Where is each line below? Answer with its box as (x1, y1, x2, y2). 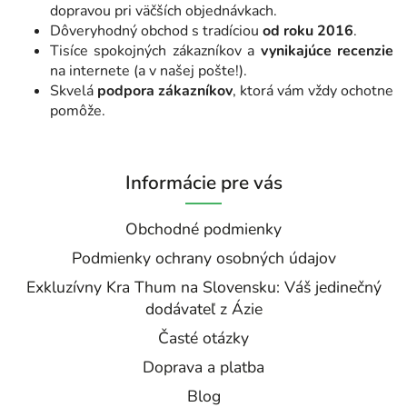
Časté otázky (158, 326, 249, 349)
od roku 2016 (263, 20, 353, 41)
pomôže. (50, 100, 105, 121)
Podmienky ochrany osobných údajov (71, 246, 336, 269)
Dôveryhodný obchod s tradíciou (50, 20, 263, 41)
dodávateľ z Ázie (144, 297, 263, 320)
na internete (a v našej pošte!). (50, 60, 247, 81)
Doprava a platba (143, 355, 264, 378)
